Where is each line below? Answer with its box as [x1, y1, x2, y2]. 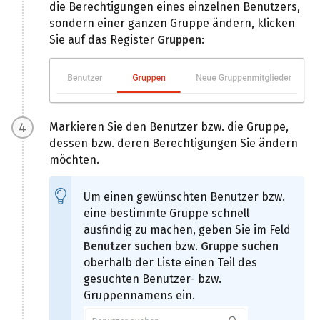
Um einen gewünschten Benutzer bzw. [84, 190, 286, 204]
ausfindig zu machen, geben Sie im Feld [84, 223, 291, 237]
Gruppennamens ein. [84, 289, 196, 303]
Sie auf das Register [49, 33, 158, 47]
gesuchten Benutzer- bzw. [84, 272, 222, 286]
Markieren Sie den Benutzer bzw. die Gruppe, [49, 120, 289, 134]
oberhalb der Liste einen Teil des [84, 256, 258, 270]
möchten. [49, 153, 100, 167]
